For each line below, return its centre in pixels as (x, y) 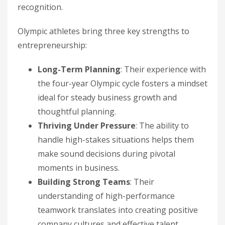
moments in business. (79, 167)
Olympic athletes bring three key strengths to (103, 31)
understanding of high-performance (106, 196)
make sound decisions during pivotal (106, 153)
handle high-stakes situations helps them (116, 139)
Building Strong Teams (84, 182)
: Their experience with (163, 69)
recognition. (40, 7)
